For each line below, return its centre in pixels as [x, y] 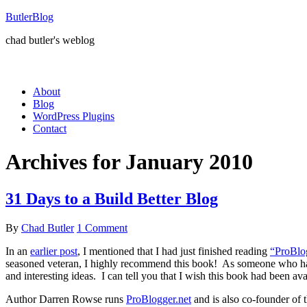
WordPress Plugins [74, 116]
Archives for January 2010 [129, 162]
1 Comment [102, 228]
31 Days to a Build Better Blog [112, 198]
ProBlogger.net [159, 299]
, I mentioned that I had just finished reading [174, 251]
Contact [50, 128]
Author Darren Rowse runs [66, 299]
